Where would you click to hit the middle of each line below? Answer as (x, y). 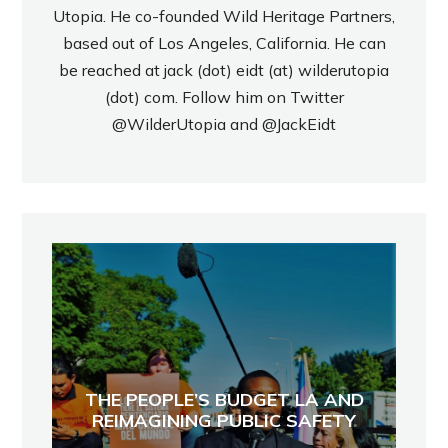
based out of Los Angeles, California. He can (224, 42)
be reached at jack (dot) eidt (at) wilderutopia (224, 69)
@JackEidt (299, 123)
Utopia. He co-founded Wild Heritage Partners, (224, 15)
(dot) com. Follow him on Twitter (224, 96)
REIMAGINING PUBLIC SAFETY (224, 421)
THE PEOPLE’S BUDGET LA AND (224, 400)
